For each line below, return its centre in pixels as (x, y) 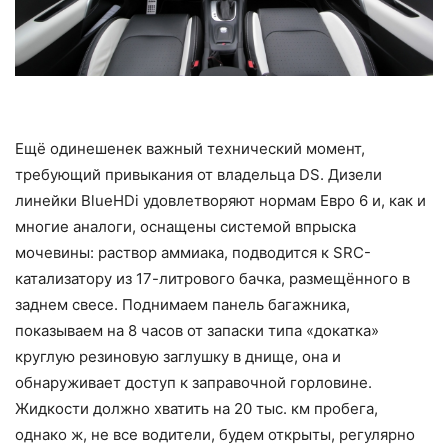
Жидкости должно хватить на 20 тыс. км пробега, (196, 409)
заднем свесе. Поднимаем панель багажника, (182, 305)
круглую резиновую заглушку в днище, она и (178, 357)
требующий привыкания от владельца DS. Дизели (198, 175)
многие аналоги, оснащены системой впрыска (185, 227)
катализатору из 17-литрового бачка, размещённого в (212, 279)
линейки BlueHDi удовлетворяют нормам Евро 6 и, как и (220, 201)
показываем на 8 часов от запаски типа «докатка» (197, 331)
